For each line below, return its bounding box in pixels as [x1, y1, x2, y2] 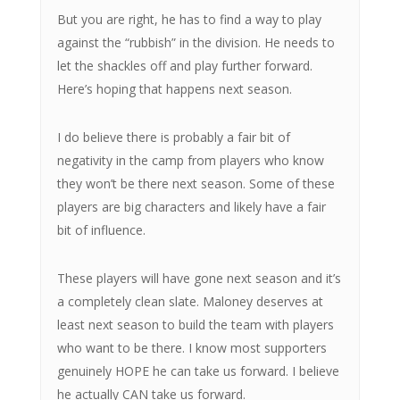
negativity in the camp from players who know [56, 151, 324, 169]
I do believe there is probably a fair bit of [56, 128, 290, 146]
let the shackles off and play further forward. [56, 56, 312, 74]
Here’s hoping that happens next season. [56, 79, 292, 97]
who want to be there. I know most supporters [56, 338, 327, 356]
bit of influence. [56, 221, 146, 238]
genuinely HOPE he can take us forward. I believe [56, 362, 339, 379]
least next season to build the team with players [56, 315, 334, 333]
